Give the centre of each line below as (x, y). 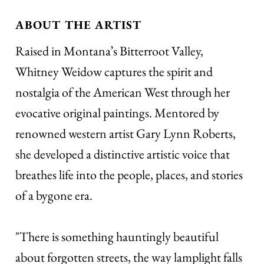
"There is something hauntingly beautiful (117, 237)
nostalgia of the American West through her (123, 93)
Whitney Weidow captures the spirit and (114, 72)
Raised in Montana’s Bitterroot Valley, (110, 51)
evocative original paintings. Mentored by (118, 113)
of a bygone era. (54, 196)
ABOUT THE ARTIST (79, 25)
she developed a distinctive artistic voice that (123, 154)
